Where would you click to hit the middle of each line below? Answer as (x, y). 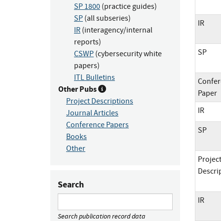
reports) (88, 42)
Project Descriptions (100, 101)
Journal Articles (92, 113)
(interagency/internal (116, 30)
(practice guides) (129, 6)
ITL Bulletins (94, 77)
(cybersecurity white (128, 54)
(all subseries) (107, 18)
